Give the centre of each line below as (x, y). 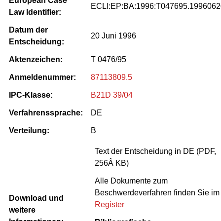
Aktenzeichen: (36, 59)
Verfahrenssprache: (46, 112)
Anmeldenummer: (42, 77)
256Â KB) (112, 163)
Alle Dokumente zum (131, 181)
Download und (36, 198)
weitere (22, 210)
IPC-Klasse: (31, 95)
